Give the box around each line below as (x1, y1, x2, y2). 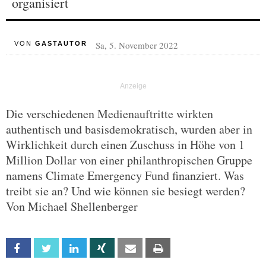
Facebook (30, 243, 65, 254)
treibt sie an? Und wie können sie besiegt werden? (6, 183, 245, 199)
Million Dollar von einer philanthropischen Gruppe (6, 152, 252, 168)
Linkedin (85, 243, 113, 254)
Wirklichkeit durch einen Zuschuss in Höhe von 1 (6, 137, 245, 153)
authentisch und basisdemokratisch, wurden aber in (6, 121, 252, 137)
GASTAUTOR (34, 40, 87, 47)
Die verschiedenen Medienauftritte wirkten (6, 106, 213, 122)
